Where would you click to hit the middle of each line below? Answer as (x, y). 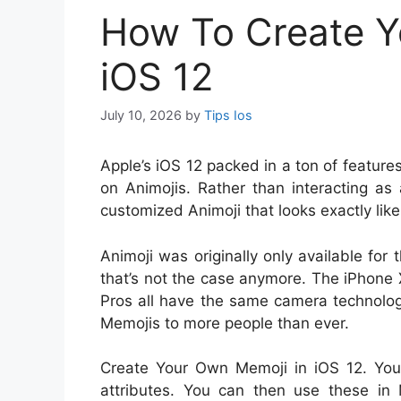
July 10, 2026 (141, 115)
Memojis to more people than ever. (225, 323)
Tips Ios (228, 115)
